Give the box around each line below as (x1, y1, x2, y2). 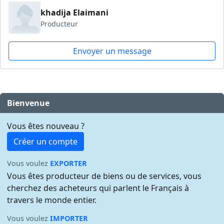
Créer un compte (13, 136, 78, 147)
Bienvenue (7, 97, 50, 108)
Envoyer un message (72, 45, 151, 57)
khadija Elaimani (40, 6, 108, 18)
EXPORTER (50, 158, 87, 168)
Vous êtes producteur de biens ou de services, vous (7, 170, 202, 182)
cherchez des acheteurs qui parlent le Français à (7, 182, 189, 194)
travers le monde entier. (7, 194, 97, 206)
